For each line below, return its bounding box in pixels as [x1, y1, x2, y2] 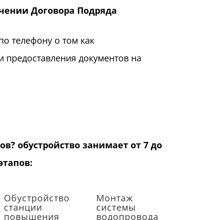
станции [3, 201, 42, 214]
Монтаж [96, 192, 134, 204]
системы [96, 201, 137, 214]
